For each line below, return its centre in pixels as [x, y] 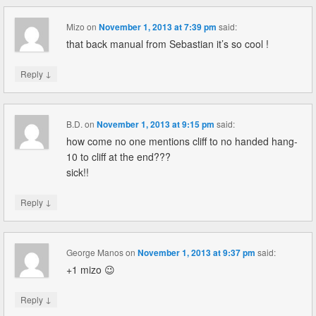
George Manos [95, 252]
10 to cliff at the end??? [119, 157]
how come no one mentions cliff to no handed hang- [182, 141]
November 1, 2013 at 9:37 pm [197, 253]
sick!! [78, 172]
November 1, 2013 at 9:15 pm [156, 124]
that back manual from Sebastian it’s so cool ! [168, 44]
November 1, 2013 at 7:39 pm [158, 27]
